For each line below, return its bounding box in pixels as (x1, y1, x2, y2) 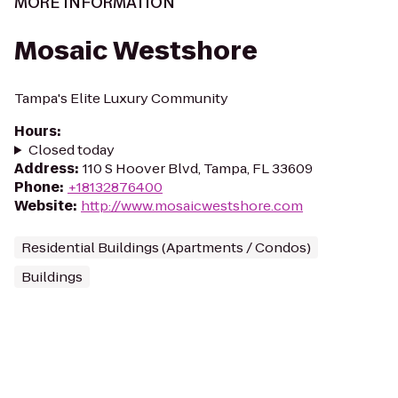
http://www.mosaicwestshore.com (81, 196, 303, 215)
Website (14, 196, 73, 215)
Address (14, 159, 75, 178)
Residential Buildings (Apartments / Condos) (21, 238, 311, 257)
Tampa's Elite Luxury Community (14, 89, 228, 107)
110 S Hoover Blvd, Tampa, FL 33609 (83, 159, 313, 178)
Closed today (28, 140, 115, 159)
